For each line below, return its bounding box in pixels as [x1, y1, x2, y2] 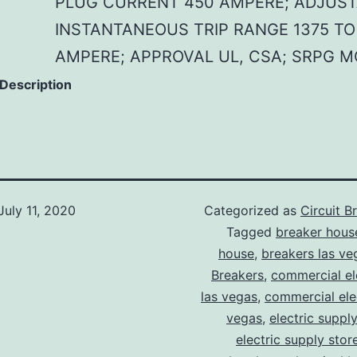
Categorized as [204, 202, 300, 219]
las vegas [201, 288, 257, 305]
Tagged [226, 224, 276, 241]
